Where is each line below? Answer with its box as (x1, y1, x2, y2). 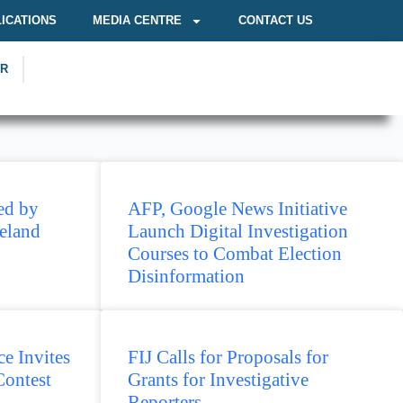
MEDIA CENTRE (93, 13, 182, 27)
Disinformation (128, 265, 245, 287)
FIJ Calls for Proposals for (128, 346, 328, 368)
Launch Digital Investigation (128, 220, 348, 242)
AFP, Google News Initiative (128, 198, 347, 219)
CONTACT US (238, 13, 313, 27)
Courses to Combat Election (128, 243, 342, 264)
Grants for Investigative (128, 369, 309, 390)
